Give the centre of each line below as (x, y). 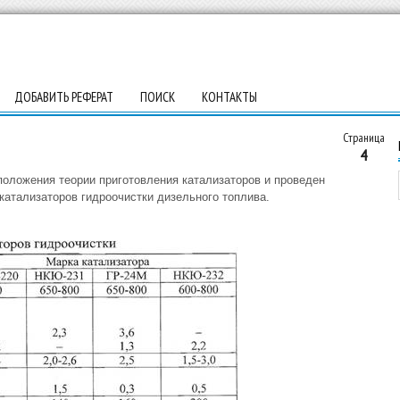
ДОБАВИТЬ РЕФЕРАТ (63, 97)
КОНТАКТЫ (229, 97)
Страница (363, 137)
